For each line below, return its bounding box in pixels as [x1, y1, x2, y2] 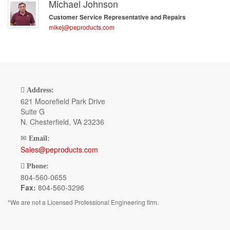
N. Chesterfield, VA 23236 [21, 117, 104, 127]
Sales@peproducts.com [21, 144, 98, 155]
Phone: [27, 162, 49, 170]
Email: [29, 135, 50, 143]
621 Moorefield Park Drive [21, 96, 105, 107]
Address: [27, 86, 54, 94]
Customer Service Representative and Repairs [49, 13, 186, 22]
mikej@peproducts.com [49, 23, 114, 32]
